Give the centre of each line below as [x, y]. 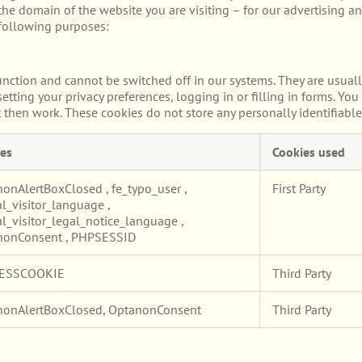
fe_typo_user [148, 188]
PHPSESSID [103, 236]
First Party [299, 188]
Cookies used [309, 152]
